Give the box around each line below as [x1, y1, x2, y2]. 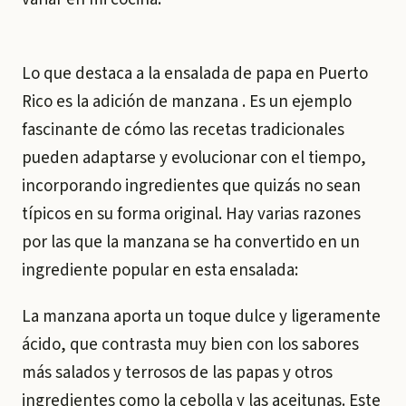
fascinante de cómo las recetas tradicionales [22, 118, 344, 142]
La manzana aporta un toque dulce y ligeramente [22, 304, 381, 329]
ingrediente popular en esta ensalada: [22, 258, 298, 283]
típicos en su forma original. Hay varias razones [22, 202, 361, 227]
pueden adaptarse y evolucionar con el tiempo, [22, 146, 366, 170]
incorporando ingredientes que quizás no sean [22, 174, 361, 198]
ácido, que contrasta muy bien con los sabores [22, 333, 359, 357]
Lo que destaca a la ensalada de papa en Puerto [22, 62, 368, 86]
